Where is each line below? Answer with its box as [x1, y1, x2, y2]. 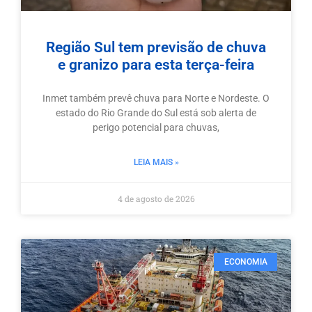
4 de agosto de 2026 [117, 193, 195, 205]
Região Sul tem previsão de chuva [46, 39, 266, 56]
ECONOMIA [224, 257, 267, 267]
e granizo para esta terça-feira [58, 56, 254, 74]
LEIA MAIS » [133, 157, 179, 168]
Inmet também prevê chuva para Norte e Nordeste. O [42, 93, 270, 104]
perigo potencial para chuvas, [93, 122, 219, 134]
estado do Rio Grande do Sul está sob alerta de [56, 107, 256, 119]
